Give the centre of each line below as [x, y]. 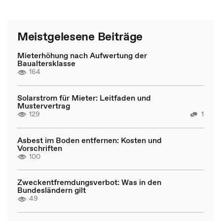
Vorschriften [40, 148]
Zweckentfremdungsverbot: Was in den [89, 182]
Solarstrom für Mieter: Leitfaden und [84, 97]
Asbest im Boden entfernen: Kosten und [90, 140]
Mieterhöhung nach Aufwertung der [82, 55]
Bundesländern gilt [52, 190]
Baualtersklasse [46, 63]
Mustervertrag [44, 105]
